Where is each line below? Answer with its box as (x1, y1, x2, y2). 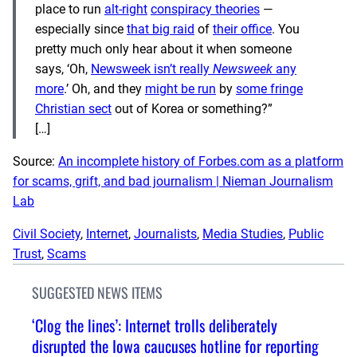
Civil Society (13, 226, 80, 241)
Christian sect (35, 100, 112, 116)
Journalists (134, 226, 197, 241)
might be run (145, 80, 216, 96)
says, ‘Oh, (35, 61, 91, 76)
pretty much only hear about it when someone (35, 41, 292, 57)
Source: (13, 153, 58, 169)
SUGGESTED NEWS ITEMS (32, 281, 163, 303)
